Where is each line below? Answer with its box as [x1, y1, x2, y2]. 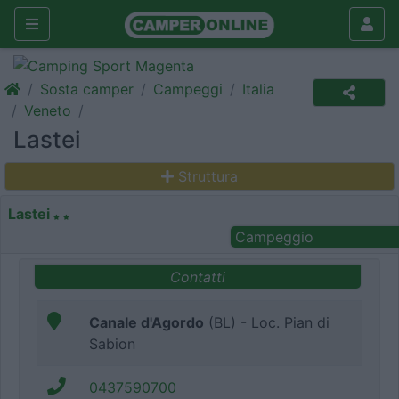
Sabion [89, 335, 135, 354]
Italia [242, 80, 274, 98]
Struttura [178, 167, 238, 185]
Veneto [24, 102, 71, 119]
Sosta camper [40, 80, 134, 98]
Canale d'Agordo [89, 313, 204, 332]
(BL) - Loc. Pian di [204, 313, 330, 332]
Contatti [170, 267, 225, 286]
